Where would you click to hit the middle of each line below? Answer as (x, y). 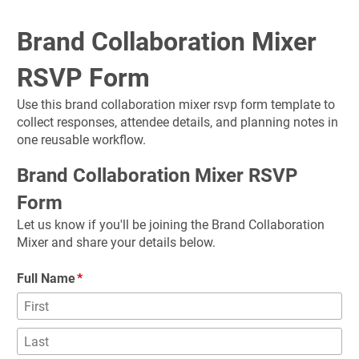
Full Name (46, 278)
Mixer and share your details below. (116, 242)
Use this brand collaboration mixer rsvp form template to (176, 105)
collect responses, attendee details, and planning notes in (177, 122)
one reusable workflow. (81, 140)
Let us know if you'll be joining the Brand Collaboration (171, 225)
